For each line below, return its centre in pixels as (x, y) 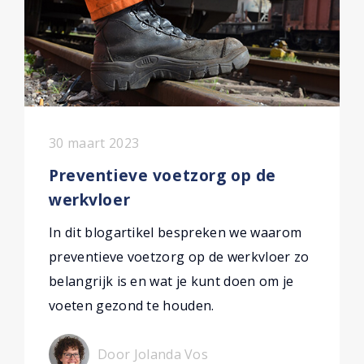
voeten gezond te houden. (132, 305)
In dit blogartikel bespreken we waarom (175, 232)
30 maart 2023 (94, 143)
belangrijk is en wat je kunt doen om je (171, 281)
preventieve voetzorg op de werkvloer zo (179, 257)
